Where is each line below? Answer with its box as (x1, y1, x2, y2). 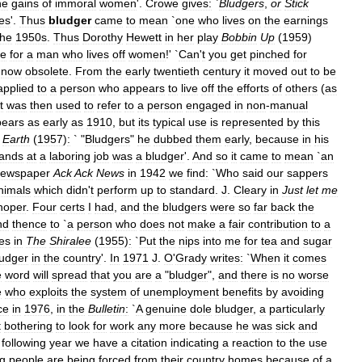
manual (270, 99, 308, 112)
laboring (49, 149, 90, 162)
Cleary (234, 183, 267, 196)
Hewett (126, 31, 162, 44)
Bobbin (221, 31, 257, 44)
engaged (186, 99, 231, 112)
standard (170, 183, 215, 196)
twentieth (154, 65, 200, 78)
